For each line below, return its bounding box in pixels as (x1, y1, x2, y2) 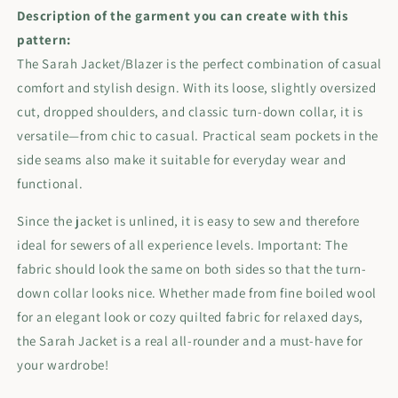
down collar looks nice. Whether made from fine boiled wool (17, 283, 377, 301)
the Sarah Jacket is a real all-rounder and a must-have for (17, 331, 363, 349)
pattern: (17, 30, 71, 48)
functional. (17, 174, 84, 192)
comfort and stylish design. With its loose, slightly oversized (17, 78, 377, 96)
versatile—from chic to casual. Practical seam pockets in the (17, 126, 379, 144)
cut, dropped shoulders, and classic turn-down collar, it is (17, 102, 363, 120)
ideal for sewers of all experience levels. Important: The (17, 235, 348, 253)
